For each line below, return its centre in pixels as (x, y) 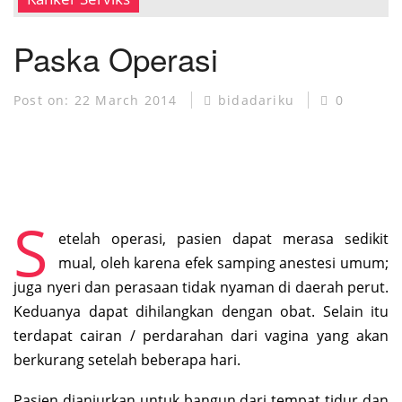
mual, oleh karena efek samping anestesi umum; (223, 262)
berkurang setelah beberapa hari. (127, 359)
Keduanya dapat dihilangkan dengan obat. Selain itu (201, 311)
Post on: (44, 100)
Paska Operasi (116, 58)
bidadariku (257, 100)
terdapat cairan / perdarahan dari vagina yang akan (201, 335)
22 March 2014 (128, 100)
